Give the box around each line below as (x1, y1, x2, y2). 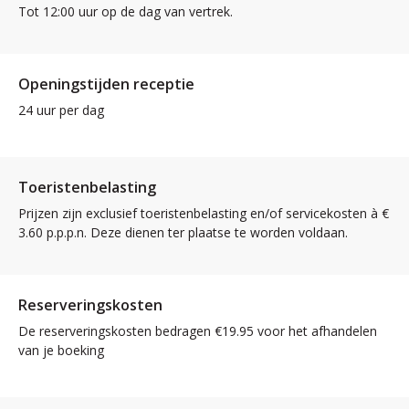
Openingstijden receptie (18, 74, 194, 94)
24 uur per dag (18, 101, 104, 119)
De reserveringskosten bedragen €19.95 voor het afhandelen (18, 322, 377, 340)
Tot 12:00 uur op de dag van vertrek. (18, 3, 233, 20)
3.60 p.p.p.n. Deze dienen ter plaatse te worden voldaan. (18, 224, 348, 241)
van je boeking (18, 341, 104, 359)
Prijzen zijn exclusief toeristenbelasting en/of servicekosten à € (18, 204, 389, 222)
